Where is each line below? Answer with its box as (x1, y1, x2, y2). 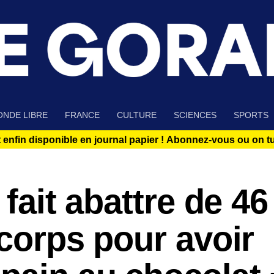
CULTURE (117, 110, 157, 120)
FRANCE (65, 110, 100, 120)
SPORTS (234, 110, 268, 120)
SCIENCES (174, 110, 217, 120)
